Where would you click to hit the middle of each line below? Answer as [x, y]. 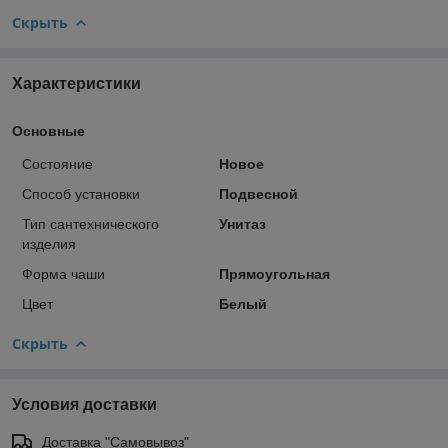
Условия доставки [84, 404]
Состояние [57, 163]
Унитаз [242, 223]
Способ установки [81, 193]
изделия [49, 243]
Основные [48, 130]
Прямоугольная [274, 273]
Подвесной [258, 193]
